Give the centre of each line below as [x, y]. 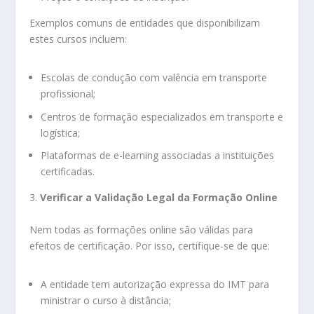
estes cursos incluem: [78, 39]
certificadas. [68, 172]
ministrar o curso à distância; [106, 300]
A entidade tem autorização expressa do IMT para [155, 284]
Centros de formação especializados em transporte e [162, 116]
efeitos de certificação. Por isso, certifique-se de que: [150, 245]
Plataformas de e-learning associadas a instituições [158, 156]
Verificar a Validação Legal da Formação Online [159, 198]
